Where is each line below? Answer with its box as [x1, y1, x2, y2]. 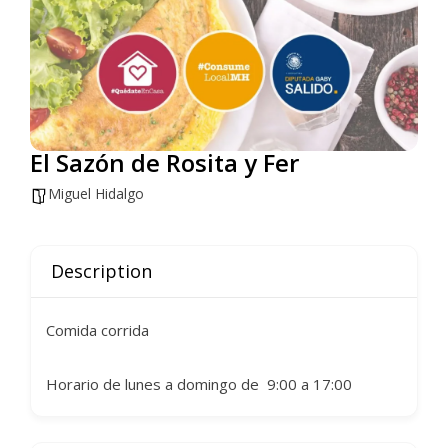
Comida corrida [46, 320, 149, 340]
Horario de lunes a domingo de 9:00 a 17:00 [46, 374, 352, 394]
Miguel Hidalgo [48, 184, 144, 203]
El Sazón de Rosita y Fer [30, 146, 299, 179]
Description [51, 259, 152, 283]
